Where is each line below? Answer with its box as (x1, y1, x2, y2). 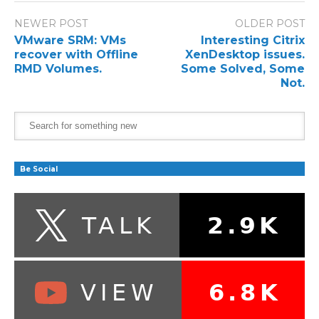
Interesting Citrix (201, 33, 305, 47)
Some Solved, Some (181, 61, 305, 75)
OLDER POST (235, 17, 305, 31)
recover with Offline (14, 47, 138, 61)
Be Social (20, 164, 58, 174)
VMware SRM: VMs (14, 33, 126, 47)
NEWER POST (14, 17, 88, 31)
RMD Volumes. (14, 61, 102, 75)
